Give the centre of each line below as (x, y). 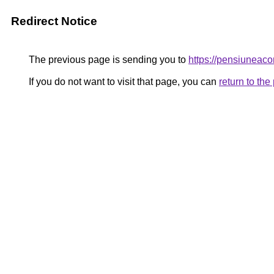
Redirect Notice (54, 21)
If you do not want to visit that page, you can (123, 82)
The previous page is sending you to (107, 60)
